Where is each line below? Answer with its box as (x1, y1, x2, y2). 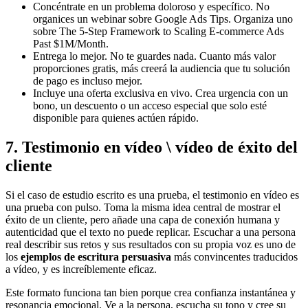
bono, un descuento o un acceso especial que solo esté (33, 100, 267, 112)
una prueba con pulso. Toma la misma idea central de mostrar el (5, 201, 280, 214)
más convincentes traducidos (171, 251, 298, 263)
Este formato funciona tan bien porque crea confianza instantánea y (5, 287, 296, 299)
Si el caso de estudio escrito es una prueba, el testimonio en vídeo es (5, 189, 299, 201)
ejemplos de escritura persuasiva (21, 251, 171, 263)
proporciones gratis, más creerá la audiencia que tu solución (33, 63, 290, 75)
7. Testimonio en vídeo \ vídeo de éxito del (5, 138, 298, 157)
